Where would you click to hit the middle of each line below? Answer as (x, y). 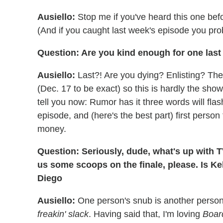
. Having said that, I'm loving (146, 214)
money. (52, 129)
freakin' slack (63, 214)
